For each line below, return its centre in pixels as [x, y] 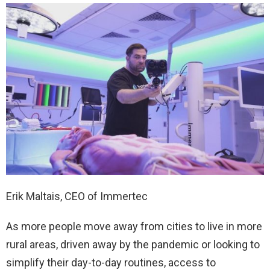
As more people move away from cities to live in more [134, 227]
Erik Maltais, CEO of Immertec [77, 196]
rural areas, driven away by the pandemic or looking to [133, 245]
